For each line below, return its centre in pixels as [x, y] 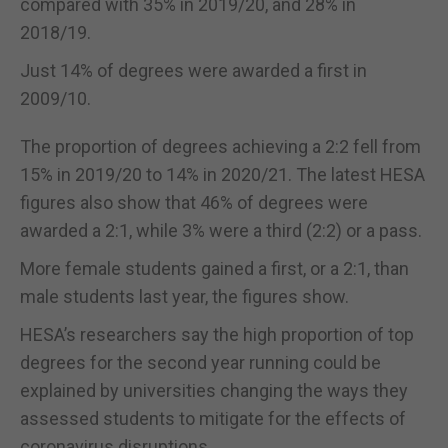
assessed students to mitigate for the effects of [213, 418]
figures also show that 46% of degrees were [194, 202]
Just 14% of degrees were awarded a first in [193, 70]
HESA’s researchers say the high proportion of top [217, 334]
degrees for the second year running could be [200, 362]
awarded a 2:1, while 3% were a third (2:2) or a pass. [221, 230]
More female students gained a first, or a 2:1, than [214, 268]
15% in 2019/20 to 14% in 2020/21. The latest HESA [222, 174]
